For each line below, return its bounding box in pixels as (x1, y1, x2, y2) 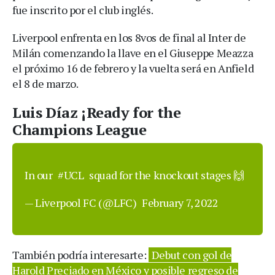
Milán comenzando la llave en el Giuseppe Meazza (12, 45, 254, 61)
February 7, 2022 (142, 195, 219, 211)
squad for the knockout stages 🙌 (87, 168, 244, 183)
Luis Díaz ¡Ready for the (12, 103, 181, 123)
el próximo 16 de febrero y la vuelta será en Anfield (12, 61, 254, 76)
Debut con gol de (151, 247, 232, 263)
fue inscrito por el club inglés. (12, 2, 153, 18)
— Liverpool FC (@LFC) (25, 195, 139, 211)
